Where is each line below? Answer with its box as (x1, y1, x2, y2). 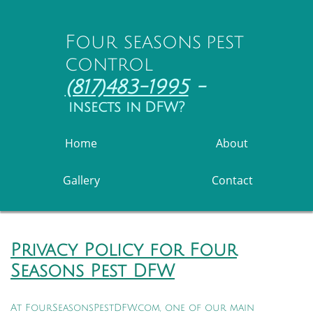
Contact (211, 172, 253, 188)
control (64, 54, 153, 75)
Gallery (62, 172, 100, 188)
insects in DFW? (64, 100, 184, 115)
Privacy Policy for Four (10, 240, 237, 260)
